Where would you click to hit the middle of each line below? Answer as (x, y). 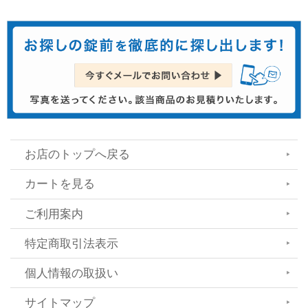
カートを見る (59, 184)
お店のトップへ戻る (77, 155)
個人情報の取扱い (71, 273)
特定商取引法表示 (71, 243)
